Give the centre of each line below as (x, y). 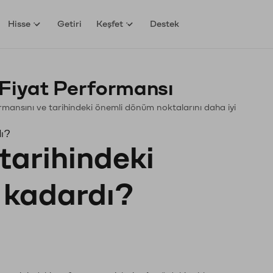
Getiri (70, 24)
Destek (165, 24)
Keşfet (110, 24)
